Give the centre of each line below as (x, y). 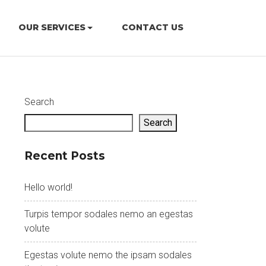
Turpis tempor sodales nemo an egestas (109, 214)
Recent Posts (65, 156)
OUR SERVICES (52, 28)
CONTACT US (152, 28)
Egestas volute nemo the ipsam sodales (108, 255)
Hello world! (48, 187)
